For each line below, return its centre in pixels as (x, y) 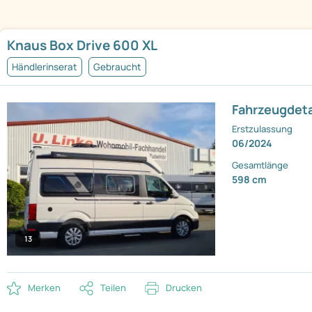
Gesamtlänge (260, 165)
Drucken (184, 288)
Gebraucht (117, 67)
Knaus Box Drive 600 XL (82, 46)
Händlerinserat (45, 67)
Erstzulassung (263, 129)
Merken (44, 288)
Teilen (113, 288)
